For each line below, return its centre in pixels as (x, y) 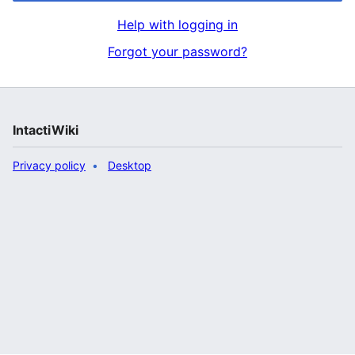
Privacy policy (49, 165)
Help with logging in (177, 25)
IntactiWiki (46, 130)
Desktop (130, 165)
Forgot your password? (177, 52)
